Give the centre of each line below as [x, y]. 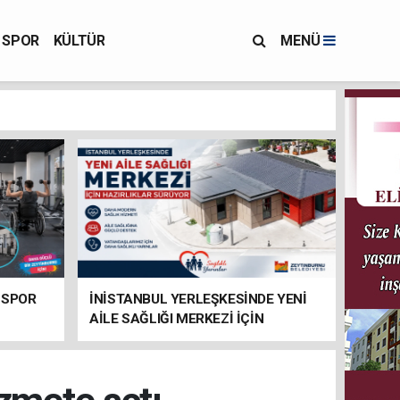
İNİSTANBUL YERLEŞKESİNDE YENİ [198, 299]
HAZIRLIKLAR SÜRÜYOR [164, 338]
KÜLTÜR [79, 40]
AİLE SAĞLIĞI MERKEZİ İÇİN [177, 319]
